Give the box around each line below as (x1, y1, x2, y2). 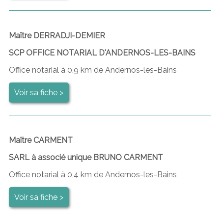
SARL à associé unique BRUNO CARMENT (8, 152, 163, 162)
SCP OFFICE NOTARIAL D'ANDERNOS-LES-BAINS (8, 48, 195, 57)
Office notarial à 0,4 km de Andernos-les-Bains (8, 169, 177, 179)
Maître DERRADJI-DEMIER (8, 30, 105, 40)
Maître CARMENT (8, 135, 73, 145)
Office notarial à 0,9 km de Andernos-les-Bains (8, 65, 177, 75)
